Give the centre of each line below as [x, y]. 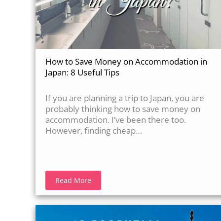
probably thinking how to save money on [123, 109]
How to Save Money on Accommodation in [126, 62]
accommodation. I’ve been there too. [116, 120]
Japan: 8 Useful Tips [82, 73]
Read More [73, 181]
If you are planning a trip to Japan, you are [125, 98]
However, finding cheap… [94, 131]
